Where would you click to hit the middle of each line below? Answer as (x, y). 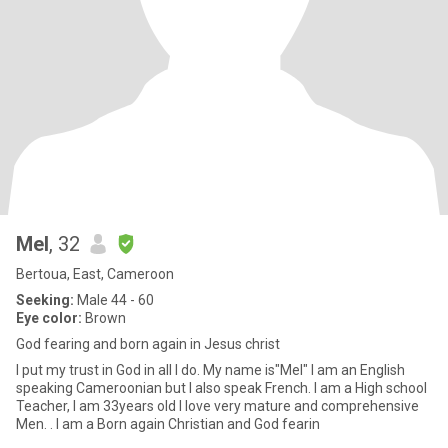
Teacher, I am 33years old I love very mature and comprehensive (217, 406)
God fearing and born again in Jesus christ (148, 344)
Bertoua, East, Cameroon (95, 274)
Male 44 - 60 (114, 300)
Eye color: (49, 318)
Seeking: (45, 300)
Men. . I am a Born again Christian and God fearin (168, 424)
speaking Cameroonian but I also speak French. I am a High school (221, 388)
